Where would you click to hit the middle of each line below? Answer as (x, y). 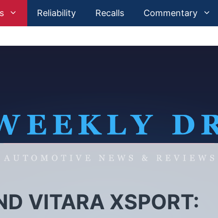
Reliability (56, 13)
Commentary (171, 13)
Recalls (110, 13)
